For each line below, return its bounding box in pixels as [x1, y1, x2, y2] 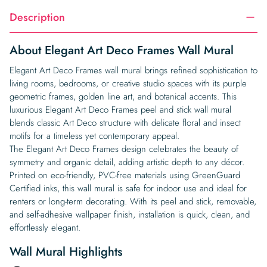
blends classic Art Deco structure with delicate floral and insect [10, 116, 241, 129]
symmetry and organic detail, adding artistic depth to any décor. [10, 156, 244, 169]
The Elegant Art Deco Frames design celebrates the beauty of [10, 142, 238, 156]
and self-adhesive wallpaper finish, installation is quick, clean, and [10, 208, 250, 221]
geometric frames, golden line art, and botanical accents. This [10, 90, 237, 103]
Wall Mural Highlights [10, 243, 122, 260]
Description [10, 10, 65, 25]
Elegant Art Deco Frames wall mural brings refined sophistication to [10, 64, 257, 77]
